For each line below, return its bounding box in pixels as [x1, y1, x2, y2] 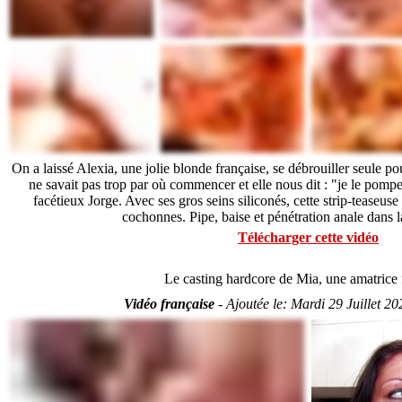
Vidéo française [123, 296, 214, 311]
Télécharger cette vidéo [237, 230, 379, 245]
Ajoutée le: [225, 296, 291, 311]
